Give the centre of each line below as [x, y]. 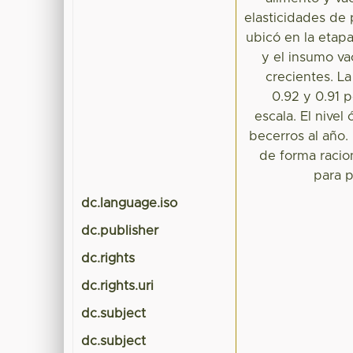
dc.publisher [120, 231]
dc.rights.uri [118, 286]
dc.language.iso [130, 204]
